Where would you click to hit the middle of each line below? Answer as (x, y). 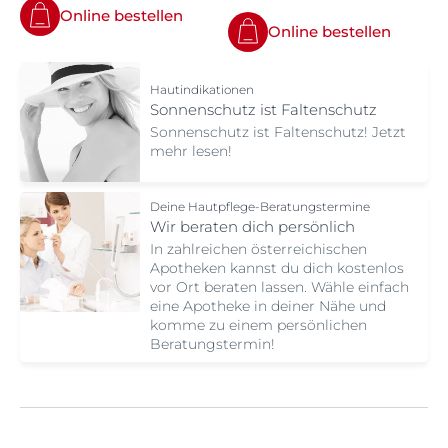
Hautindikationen (202, 90)
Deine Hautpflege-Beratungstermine (260, 207)
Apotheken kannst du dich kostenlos (277, 268)
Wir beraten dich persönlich (252, 227)
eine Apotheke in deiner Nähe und (268, 306)
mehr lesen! (191, 151)
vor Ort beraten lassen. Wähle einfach (279, 287)
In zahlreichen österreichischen (258, 249)
